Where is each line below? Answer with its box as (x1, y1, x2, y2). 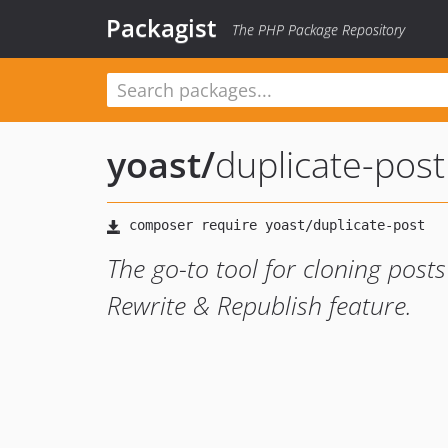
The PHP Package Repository (232, 20, 405, 39)
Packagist (106, 11, 217, 44)
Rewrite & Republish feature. (107, 288, 412, 322)
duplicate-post (215, 140, 445, 189)
